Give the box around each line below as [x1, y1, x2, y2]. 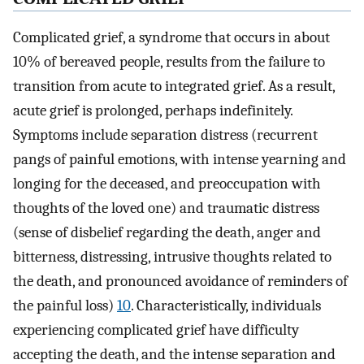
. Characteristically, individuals [131, 297, 321, 315]
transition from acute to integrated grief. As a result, [13, 77, 335, 96]
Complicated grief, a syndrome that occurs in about [13, 28, 330, 47]
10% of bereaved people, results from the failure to [13, 53, 325, 71]
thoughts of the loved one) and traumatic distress [13, 199, 319, 218]
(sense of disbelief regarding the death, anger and [13, 223, 321, 242]
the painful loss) [13, 297, 117, 315]
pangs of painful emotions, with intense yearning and [13, 150, 346, 169]
